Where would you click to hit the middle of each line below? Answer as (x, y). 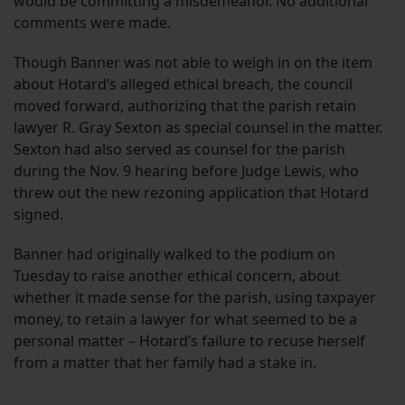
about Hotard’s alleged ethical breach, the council (183, 84)
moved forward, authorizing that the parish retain (185, 105)
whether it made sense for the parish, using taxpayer (195, 297)
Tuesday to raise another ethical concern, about (177, 275)
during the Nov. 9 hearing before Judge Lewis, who (186, 170)
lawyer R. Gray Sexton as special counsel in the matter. (198, 127)
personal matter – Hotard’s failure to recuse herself (189, 340)
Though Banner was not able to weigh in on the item (193, 62)
